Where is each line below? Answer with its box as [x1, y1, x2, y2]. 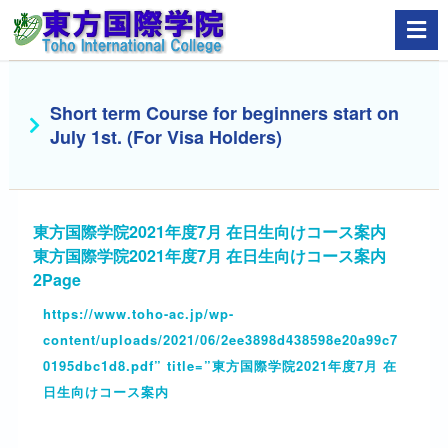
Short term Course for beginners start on [49, 100, 399, 126]
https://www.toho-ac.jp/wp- [42, 304, 234, 323]
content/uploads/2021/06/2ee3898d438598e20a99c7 [42, 330, 398, 349]
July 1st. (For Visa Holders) [49, 124, 282, 150]
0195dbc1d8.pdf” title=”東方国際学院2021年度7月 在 [42, 356, 397, 375]
